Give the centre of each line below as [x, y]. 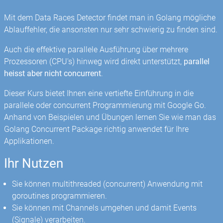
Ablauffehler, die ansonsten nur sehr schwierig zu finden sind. [111, 29]
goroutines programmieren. [60, 196]
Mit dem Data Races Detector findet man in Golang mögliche [110, 17]
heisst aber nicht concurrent [53, 74]
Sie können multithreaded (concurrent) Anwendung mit [108, 184]
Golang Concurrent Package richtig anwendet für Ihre [97, 129]
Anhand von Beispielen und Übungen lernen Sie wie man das [110, 117]
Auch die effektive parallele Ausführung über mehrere [96, 50]
